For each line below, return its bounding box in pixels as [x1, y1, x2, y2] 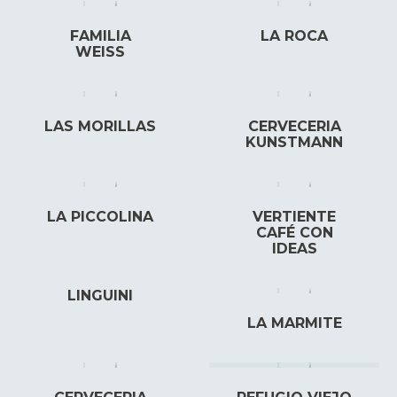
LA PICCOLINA [47, 208, 153, 225]
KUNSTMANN [245, 134, 343, 151]
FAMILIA [69, 27, 131, 44]
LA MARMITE [246, 315, 342, 331]
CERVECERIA [247, 118, 341, 135]
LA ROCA [261, 27, 328, 44]
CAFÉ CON [255, 224, 333, 241]
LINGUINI [67, 287, 133, 304]
